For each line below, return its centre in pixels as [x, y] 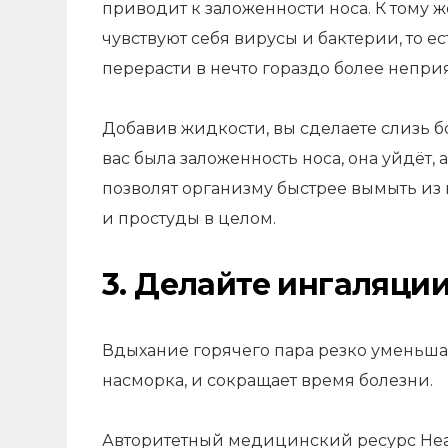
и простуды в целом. [189, 218]
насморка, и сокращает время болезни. [267, 380]
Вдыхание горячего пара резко [236, 350]
